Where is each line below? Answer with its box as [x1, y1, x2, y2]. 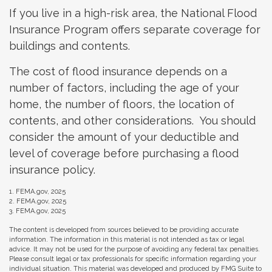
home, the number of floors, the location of [9, 98, 234, 110]
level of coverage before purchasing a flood [9, 147, 239, 160]
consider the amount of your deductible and [9, 131, 239, 143]
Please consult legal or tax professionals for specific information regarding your [9, 255, 256, 263]
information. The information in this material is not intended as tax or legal [9, 236, 244, 243]
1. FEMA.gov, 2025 [9, 188, 66, 195]
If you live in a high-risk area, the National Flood [9, 7, 257, 19]
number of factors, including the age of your [9, 81, 239, 94]
